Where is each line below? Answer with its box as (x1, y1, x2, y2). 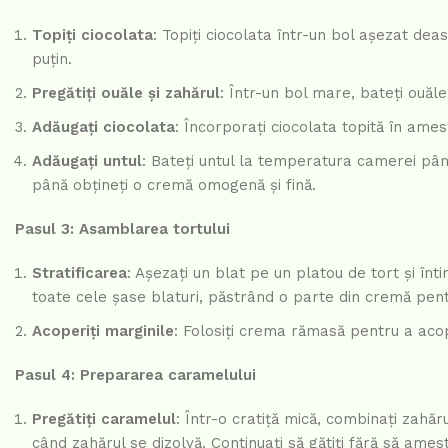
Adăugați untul (32, 152, 142, 171)
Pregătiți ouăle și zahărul (32, 84, 220, 103)
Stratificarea (32, 264, 127, 283)
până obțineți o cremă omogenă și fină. (32, 176, 316, 195)
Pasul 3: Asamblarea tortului (15, 220, 230, 239)
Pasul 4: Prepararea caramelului (15, 366, 256, 385)
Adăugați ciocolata (32, 118, 175, 137)
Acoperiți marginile (32, 322, 174, 341)
